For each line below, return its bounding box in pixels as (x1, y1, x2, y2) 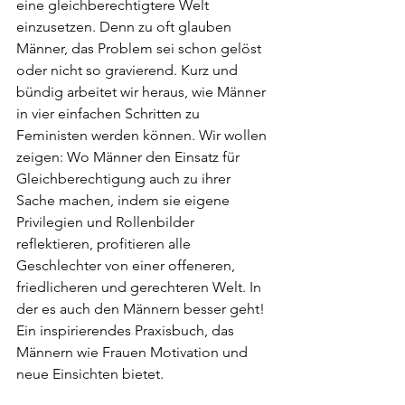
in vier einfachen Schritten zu (16, 105, 203, 122)
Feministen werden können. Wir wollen (16, 127, 270, 144)
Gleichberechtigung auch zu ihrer (16, 170, 234, 187)
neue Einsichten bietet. (16, 365, 164, 382)
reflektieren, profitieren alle (16, 235, 194, 252)
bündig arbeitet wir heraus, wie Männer (16, 83, 269, 100)
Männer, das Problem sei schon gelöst (16, 40, 265, 57)
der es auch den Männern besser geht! (16, 300, 268, 317)
